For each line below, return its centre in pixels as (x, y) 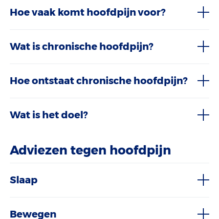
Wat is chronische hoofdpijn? (81, 46)
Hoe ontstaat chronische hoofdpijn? (99, 80)
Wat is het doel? (49, 115)
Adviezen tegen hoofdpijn (90, 150)
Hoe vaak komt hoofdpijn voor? (88, 12)
